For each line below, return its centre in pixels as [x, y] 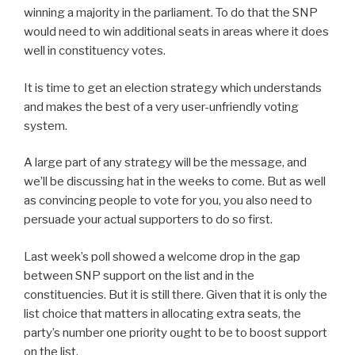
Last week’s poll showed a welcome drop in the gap [162, 256]
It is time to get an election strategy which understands [173, 88]
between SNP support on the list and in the [139, 275]
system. [46, 126]
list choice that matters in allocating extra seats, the [162, 313]
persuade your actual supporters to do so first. [148, 220]
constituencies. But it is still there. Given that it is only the [176, 294]
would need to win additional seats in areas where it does [176, 32]
